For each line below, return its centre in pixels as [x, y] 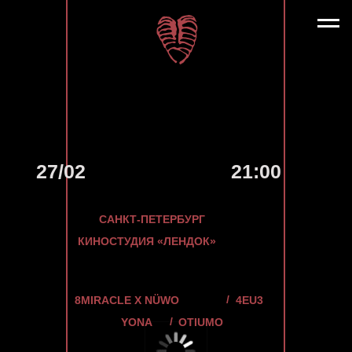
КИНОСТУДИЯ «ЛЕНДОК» [105, 172]
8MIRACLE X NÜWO [90, 214]
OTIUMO [143, 230]
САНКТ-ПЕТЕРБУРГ [109, 156]
